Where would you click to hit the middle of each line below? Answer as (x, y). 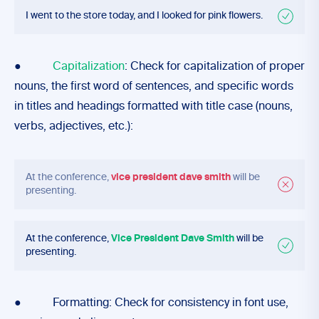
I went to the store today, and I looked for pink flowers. (144, 16)
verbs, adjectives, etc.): (74, 127)
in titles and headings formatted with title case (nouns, (153, 107)
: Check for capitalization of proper (215, 67)
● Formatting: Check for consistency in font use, (151, 303)
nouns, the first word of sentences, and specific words (154, 87)
